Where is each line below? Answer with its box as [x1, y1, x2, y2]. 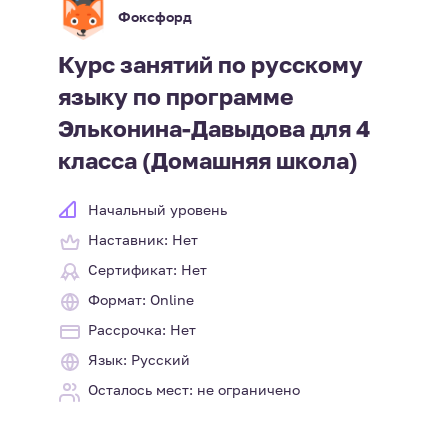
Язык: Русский [87, 351, 190, 369]
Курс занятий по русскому [57, 50, 363, 79]
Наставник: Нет [87, 231, 198, 249]
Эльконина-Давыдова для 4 [57, 114, 370, 143]
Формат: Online [87, 291, 194, 309]
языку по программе [57, 82, 294, 111]
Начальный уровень [87, 201, 227, 219]
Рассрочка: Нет [87, 321, 196, 339]
